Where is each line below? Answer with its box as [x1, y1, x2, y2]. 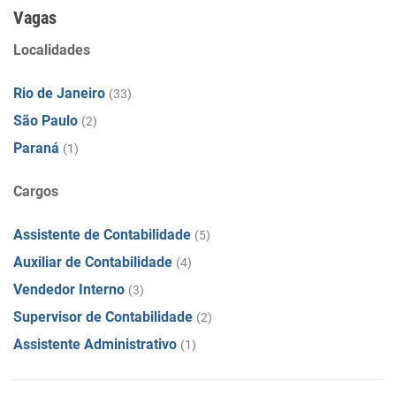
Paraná [13, 140, 59, 156]
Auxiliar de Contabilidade [13, 254, 172, 270]
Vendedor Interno [13, 281, 125, 298]
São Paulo [13, 112, 78, 129]
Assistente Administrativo [13, 336, 177, 353]
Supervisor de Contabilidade [13, 308, 193, 325]
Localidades [13, 42, 90, 58]
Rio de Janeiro [13, 85, 105, 102]
